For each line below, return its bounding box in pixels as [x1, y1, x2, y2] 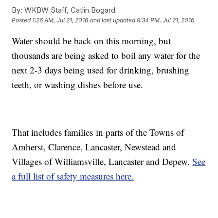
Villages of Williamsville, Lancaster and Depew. [12, 155, 193, 168]
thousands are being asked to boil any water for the [12, 49, 200, 62]
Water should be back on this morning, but [12, 35, 171, 47]
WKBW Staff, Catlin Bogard [22, 5, 116, 15]
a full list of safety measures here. [12, 170, 134, 182]
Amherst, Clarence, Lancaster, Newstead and [12, 141, 177, 153]
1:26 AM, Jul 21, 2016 [32, 17, 89, 24]
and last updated [90, 17, 136, 24]
